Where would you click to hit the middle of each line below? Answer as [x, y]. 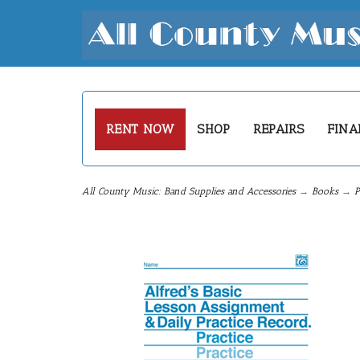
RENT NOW [141, 129]
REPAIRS [278, 129]
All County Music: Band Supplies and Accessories [189, 191]
